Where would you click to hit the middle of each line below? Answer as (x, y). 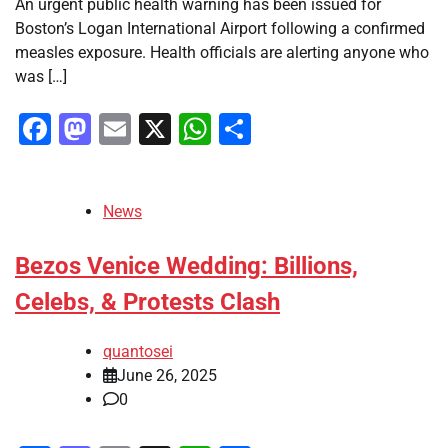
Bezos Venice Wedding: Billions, (186, 266)
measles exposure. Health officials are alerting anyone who (222, 53)
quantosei (138, 352)
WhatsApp (284, 129)
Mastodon (163, 129)
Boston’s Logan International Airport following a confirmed (220, 29)
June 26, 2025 (167, 376)
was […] (41, 77)
